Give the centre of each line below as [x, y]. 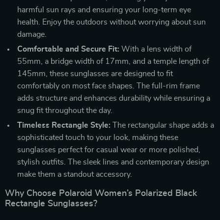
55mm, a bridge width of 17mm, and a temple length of [113, 61]
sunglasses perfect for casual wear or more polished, [109, 150]
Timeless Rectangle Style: [64, 125]
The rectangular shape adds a [162, 125]
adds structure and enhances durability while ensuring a [114, 98]
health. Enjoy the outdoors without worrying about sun [111, 22]
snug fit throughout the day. [65, 110]
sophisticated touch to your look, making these [98, 137]
